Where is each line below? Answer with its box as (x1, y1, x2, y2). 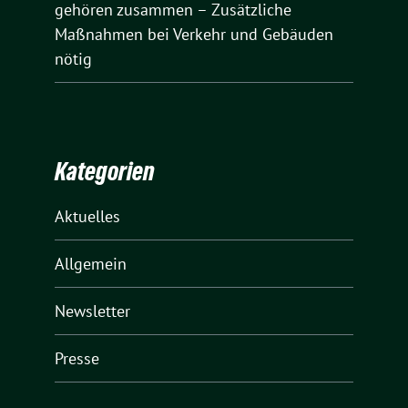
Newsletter (55, 301, 130, 322)
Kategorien (55, 157, 155, 187)
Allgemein (55, 253, 127, 275)
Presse (55, 348, 99, 370)
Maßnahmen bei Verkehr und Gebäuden (55, 23, 333, 45)
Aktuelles (55, 206, 120, 228)
